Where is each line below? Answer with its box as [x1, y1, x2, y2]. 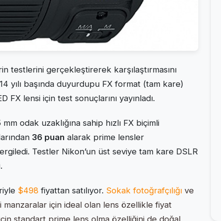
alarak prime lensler [65, 132, 144, 143]
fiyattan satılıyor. [38, 185, 106, 196]
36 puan [32, 132, 65, 143]
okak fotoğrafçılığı [111, 185, 182, 196]
